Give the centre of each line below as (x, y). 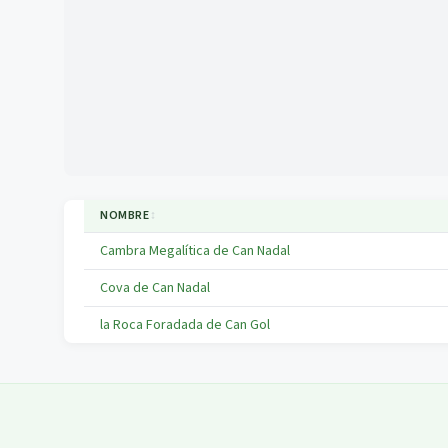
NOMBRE (125, 215)
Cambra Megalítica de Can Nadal (195, 251)
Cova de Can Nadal (155, 288)
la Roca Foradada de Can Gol (185, 325)
